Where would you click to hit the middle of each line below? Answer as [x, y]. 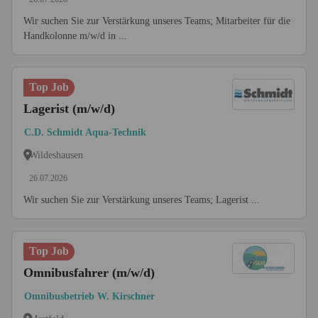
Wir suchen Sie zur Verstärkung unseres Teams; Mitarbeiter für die [157, 21]
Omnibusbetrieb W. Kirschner [89, 296]
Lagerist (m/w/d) [69, 109]
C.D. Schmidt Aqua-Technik [85, 132]
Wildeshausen [56, 155]
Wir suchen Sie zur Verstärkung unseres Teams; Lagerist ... [142, 200]
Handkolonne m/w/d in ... [75, 36]
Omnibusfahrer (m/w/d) [89, 273]
